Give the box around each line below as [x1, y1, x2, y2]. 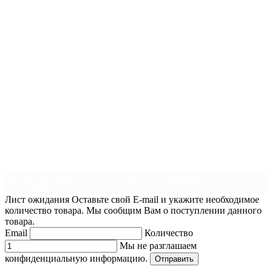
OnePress [169, 172, 205, 183]
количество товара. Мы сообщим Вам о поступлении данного [5, 205, 262, 216]
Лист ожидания [5, 194, 69, 205]
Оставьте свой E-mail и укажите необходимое [72, 194, 259, 205]
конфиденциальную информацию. [5, 253, 148, 264]
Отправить [155, 254, 194, 264]
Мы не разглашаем [120, 240, 197, 251]
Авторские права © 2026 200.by [5, 172, 139, 183]
